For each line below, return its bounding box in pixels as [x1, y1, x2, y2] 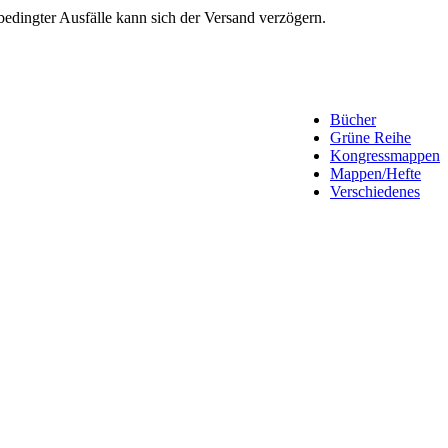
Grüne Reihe [330, 129, 411, 146]
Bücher [330, 111, 376, 128]
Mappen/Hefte [330, 165, 421, 182]
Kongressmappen [330, 147, 440, 164]
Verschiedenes [330, 183, 420, 200]
